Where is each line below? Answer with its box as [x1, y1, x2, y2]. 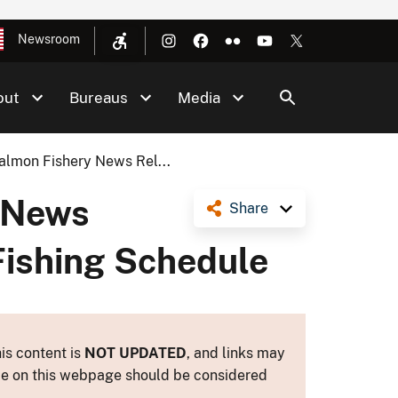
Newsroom [18, 32, 80, 46]
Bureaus [69, 89, 128, 107]
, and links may [187, 344, 285, 362]
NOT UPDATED [84, 344, 187, 362]
